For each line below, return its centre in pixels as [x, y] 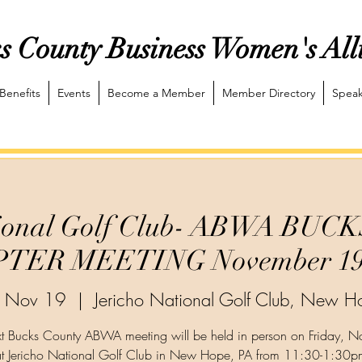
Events [74, 93]
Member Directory [269, 93]
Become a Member [156, 93]
